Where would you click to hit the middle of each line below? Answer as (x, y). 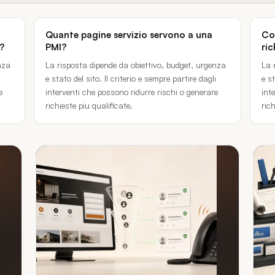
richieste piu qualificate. (89, 105)
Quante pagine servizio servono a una (129, 35)
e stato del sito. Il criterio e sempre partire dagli (131, 78)
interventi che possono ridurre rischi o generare (132, 92)
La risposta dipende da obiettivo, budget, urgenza (136, 65)
